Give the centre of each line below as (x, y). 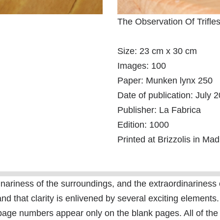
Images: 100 (141, 66)
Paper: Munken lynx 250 (165, 81)
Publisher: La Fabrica (159, 110)
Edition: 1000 (143, 125)
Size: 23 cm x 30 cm (157, 51)
